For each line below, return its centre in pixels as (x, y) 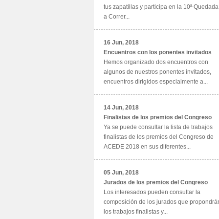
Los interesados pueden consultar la (152, 192)
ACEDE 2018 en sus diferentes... (147, 147)
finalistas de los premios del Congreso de (159, 137)
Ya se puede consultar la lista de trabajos (158, 127)
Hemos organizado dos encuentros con (156, 62)
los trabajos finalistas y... (136, 212)
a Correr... (117, 17)
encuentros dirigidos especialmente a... (156, 82)
